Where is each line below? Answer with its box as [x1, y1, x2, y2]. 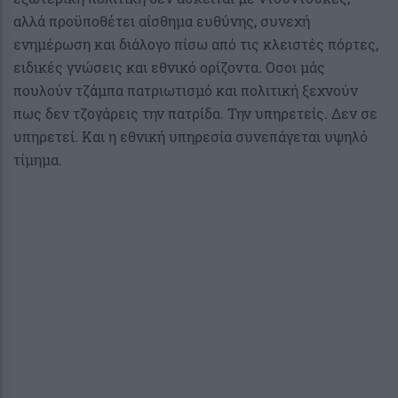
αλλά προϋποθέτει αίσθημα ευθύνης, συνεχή [13, 11, 310, 30]
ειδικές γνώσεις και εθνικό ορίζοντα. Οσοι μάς [13, 57, 325, 76]
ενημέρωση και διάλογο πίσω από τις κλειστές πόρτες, [13, 34, 378, 53]
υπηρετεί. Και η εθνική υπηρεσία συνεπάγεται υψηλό [13, 126, 368, 146]
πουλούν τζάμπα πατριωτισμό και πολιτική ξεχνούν [13, 80, 358, 99]
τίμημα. [13, 149, 62, 169]
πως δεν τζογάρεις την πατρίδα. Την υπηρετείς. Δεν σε [13, 103, 378, 123]
